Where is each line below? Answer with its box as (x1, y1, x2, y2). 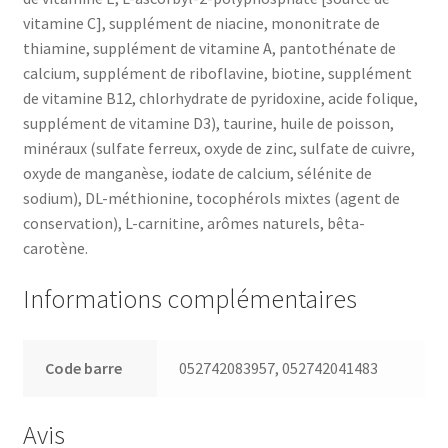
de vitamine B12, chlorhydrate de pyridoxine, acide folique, (22, 87, 418, 108)
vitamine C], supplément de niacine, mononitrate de (22, 12, 380, 33)
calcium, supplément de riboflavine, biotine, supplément (22, 62, 412, 83)
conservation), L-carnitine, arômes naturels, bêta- (22, 212, 365, 233)
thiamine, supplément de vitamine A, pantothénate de (22, 37, 396, 58)
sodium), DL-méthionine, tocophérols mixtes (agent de (22, 187, 400, 208)
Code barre (45, 358, 123, 379)
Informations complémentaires (22, 282, 357, 315)
